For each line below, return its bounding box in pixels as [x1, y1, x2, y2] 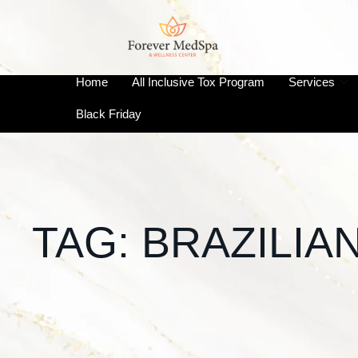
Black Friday [76, 106, 141, 121]
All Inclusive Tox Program [132, 74, 265, 89]
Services [288, 74, 335, 89]
